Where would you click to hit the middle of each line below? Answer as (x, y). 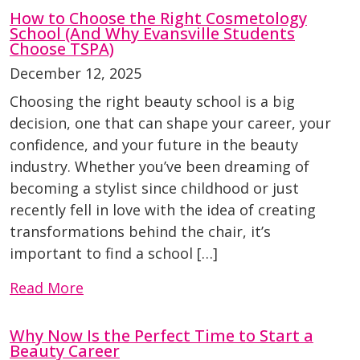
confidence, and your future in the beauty (154, 145)
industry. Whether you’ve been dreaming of (160, 167)
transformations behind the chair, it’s (140, 232)
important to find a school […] (114, 254)
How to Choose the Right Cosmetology (158, 18)
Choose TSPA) (62, 49)
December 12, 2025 (76, 74)
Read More (47, 288)
